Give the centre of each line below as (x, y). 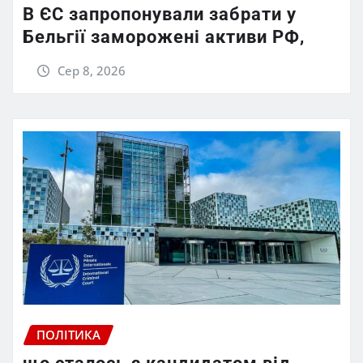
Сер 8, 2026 (91, 70)
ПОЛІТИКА (68, 334)
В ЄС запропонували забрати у (160, 14)
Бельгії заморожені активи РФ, (164, 36)
